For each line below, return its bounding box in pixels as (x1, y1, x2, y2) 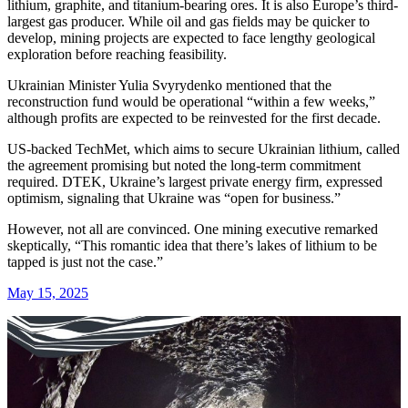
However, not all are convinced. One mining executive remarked (7, 221, 378, 238)
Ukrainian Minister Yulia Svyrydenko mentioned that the (7, 77, 331, 94)
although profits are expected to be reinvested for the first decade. (7, 110, 381, 127)
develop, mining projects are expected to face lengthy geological (7, 30, 375, 46)
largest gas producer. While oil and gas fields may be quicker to (7, 14, 370, 30)
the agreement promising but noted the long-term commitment (7, 158, 361, 174)
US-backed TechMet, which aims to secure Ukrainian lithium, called (7, 141, 400, 158)
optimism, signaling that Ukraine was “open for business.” (7, 190, 341, 207)
